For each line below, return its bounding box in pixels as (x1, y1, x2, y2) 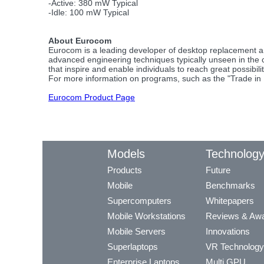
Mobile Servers (107, 226, 166, 236)
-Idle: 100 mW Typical (48, 8, 129, 17)
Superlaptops (107, 241, 158, 252)
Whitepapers (206, 195, 254, 206)
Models (107, 147, 145, 160)
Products (107, 164, 142, 175)
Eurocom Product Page (48, 93, 135, 102)
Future (206, 164, 230, 175)
